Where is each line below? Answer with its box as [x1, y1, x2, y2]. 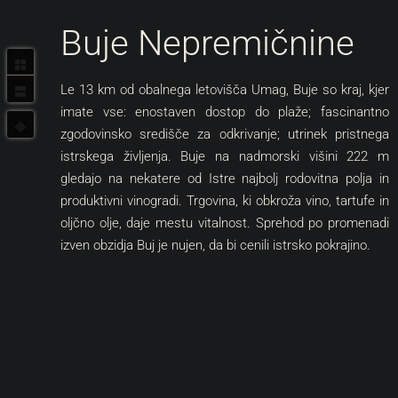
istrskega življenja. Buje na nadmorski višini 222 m [60, 148, 389, 164]
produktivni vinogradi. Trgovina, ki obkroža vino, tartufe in [60, 193, 389, 209]
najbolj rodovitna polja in [235, 171, 389, 187]
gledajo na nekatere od [60, 171, 209, 187]
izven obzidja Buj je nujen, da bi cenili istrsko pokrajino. [60, 237, 370, 253]
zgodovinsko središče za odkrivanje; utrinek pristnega [60, 126, 389, 142]
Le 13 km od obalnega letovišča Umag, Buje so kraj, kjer [60, 82, 389, 98]
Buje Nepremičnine [60, 22, 354, 64]
